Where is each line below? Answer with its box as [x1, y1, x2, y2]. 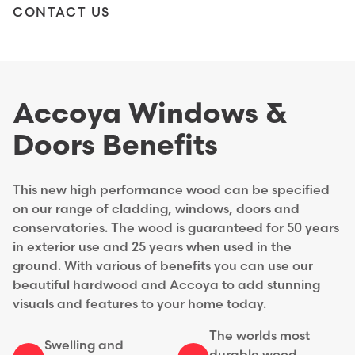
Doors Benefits [13, 129, 218, 163]
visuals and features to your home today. [13, 297, 266, 312]
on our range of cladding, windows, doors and [13, 202, 300, 217]
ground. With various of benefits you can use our [13, 259, 313, 274]
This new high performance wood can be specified [13, 183, 330, 198]
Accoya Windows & [13, 97, 288, 132]
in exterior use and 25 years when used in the [13, 240, 292, 255]
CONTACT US [13, 6, 110, 21]
